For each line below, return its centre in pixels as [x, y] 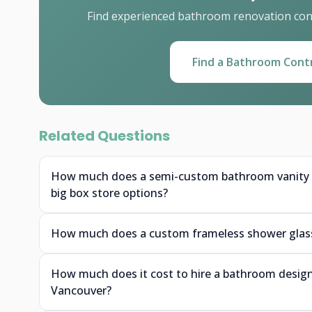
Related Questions [104, 136]
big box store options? [109, 193]
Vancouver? [81, 290]
